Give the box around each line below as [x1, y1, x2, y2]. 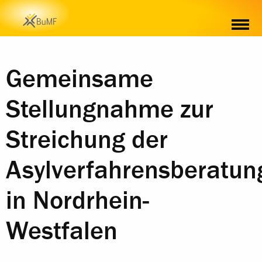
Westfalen [6, 216, 118, 246]
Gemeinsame [6, 64, 153, 94]
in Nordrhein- [6, 185, 149, 216]
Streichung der [6, 125, 168, 155]
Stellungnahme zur [6, 94, 213, 125]
